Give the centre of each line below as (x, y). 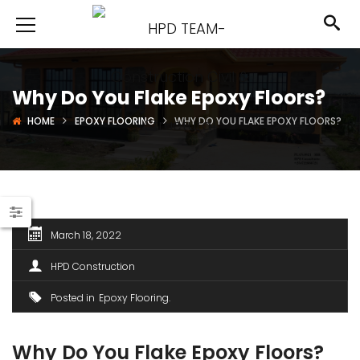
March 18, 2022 (86, 235)
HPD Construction (93, 266)
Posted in (73, 298)
